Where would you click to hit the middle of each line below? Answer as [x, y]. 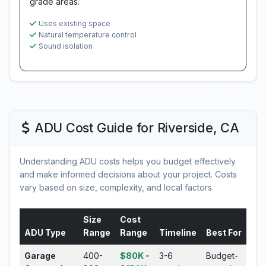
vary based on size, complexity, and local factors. [117, 187]
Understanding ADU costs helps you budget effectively [128, 161]
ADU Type [45, 232]
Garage [40, 256]
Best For [224, 232]
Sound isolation [66, 46]
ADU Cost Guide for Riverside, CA [137, 128]
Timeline [178, 232]
